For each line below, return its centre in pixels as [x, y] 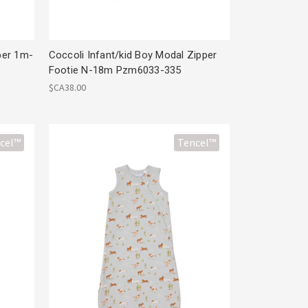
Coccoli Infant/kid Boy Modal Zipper [133, 55]
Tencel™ [197, 143]
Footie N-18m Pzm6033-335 [115, 70]
